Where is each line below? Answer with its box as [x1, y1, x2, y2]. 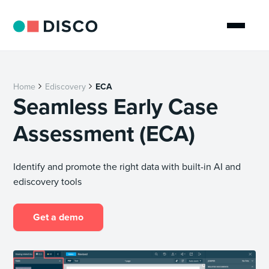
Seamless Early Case [13, 90, 219, 122]
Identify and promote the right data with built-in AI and [13, 160, 241, 173]
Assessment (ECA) [13, 117, 196, 150]
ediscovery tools [13, 175, 82, 188]
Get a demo [33, 210, 84, 224]
